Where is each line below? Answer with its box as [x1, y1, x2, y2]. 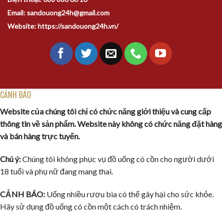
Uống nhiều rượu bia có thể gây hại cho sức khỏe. [45, 189, 214, 199]
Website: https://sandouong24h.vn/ [7, 22, 118, 31]
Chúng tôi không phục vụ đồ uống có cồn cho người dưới [21, 154, 214, 164]
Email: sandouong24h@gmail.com [7, 8, 110, 17]
